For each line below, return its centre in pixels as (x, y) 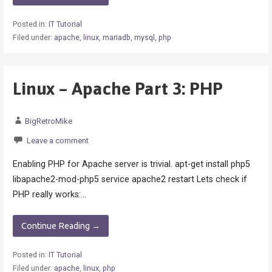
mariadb (116, 37)
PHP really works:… (49, 194)
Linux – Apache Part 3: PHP (117, 89)
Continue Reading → (61, 226)
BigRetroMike (48, 121)
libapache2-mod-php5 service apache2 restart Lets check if (130, 179)
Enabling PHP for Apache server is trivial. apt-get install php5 (131, 164)
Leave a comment (57, 141)
